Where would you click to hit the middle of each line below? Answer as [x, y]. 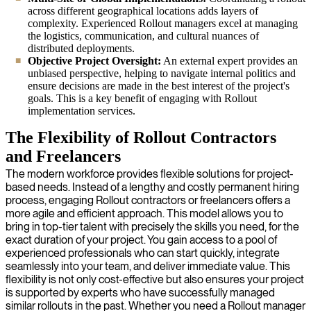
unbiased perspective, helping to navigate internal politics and [162, 73]
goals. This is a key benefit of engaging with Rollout [142, 98]
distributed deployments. [81, 48]
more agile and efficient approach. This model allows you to [144, 213]
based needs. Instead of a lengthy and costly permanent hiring [152, 187]
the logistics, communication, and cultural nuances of [143, 35]
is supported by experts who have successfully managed [140, 292]
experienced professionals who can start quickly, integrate [143, 253]
